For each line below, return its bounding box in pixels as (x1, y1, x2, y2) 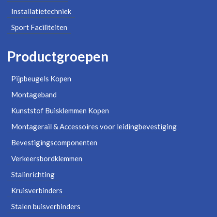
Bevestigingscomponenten (11, 138, 97, 147)
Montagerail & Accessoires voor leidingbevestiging (11, 122, 177, 131)
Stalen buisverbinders (11, 202, 80, 211)
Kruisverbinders (11, 186, 62, 195)
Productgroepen (7, 48, 108, 65)
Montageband (11, 90, 57, 99)
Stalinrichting (11, 170, 55, 179)
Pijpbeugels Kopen (11, 74, 71, 83)
